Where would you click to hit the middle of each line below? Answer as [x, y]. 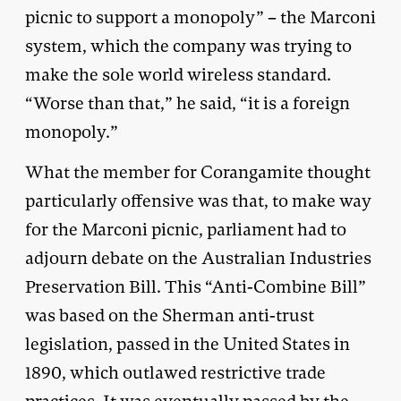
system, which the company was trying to [188, 46]
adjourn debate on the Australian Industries [198, 258]
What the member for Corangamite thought [198, 172]
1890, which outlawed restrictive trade [175, 372]
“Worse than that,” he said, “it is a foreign [188, 103]
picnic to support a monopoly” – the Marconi [200, 17]
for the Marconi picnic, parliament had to [186, 229]
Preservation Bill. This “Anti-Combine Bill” [196, 286]
